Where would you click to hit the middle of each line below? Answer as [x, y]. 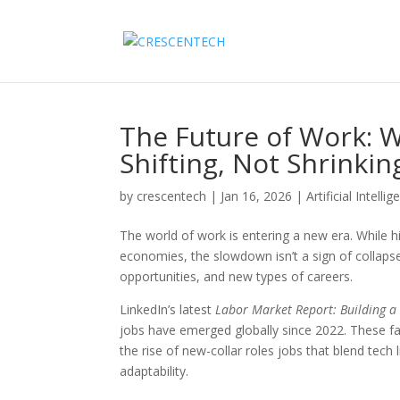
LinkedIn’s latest [168, 309]
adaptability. [154, 371]
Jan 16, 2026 [257, 196]
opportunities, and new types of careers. [237, 276]
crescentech [172, 196]
